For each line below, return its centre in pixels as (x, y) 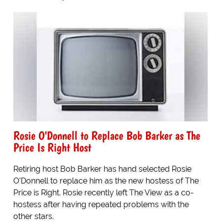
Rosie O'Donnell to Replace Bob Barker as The (107, 136)
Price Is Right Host (52, 147)
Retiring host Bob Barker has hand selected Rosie (102, 169)
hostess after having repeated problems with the (101, 205)
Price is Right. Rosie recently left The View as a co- (103, 193)
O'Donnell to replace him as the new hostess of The (106, 181)
